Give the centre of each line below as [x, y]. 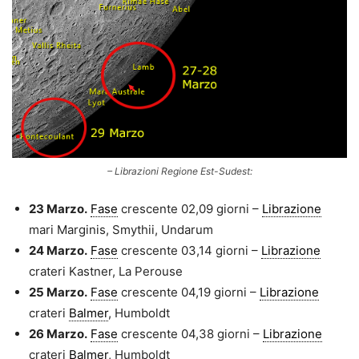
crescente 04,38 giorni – [190, 333]
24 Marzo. [58, 250]
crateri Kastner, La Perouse [106, 271]
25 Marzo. [58, 292]
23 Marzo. [58, 208]
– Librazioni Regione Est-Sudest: [179, 171]
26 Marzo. [58, 333]
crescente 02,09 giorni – [190, 208]
